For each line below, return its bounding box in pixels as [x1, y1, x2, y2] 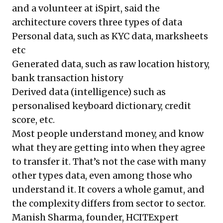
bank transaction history [12, 72, 123, 84]
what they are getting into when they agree [12, 141, 205, 153]
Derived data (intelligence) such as [12, 86, 166, 98]
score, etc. [12, 113, 55, 125]
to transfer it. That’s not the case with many [12, 155, 206, 167]
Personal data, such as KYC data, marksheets [12, 30, 208, 42]
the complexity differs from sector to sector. [12, 197, 206, 209]
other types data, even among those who [12, 169, 192, 181]
